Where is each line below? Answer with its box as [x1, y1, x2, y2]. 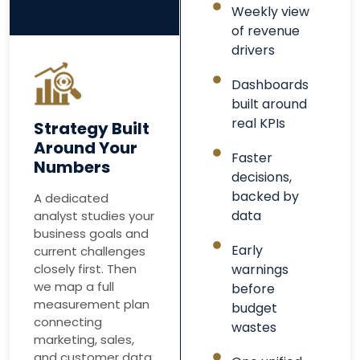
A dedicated [34, 190, 108, 207]
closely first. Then [34, 260, 137, 278]
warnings [231, 260, 289, 280]
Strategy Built [34, 117, 149, 141]
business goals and [34, 225, 149, 243]
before [231, 280, 276, 299]
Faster [231, 149, 273, 168]
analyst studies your [34, 207, 154, 225]
